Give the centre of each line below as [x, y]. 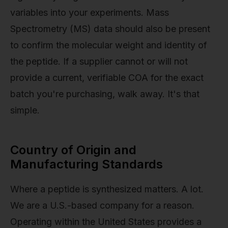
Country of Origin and [73, 150]
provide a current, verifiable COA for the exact [107, 78]
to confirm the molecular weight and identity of [109, 45]
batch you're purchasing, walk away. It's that [105, 94]
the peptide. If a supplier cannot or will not [99, 62]
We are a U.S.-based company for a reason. [102, 206]
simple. [25, 110]
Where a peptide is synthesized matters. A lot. [107, 189]
